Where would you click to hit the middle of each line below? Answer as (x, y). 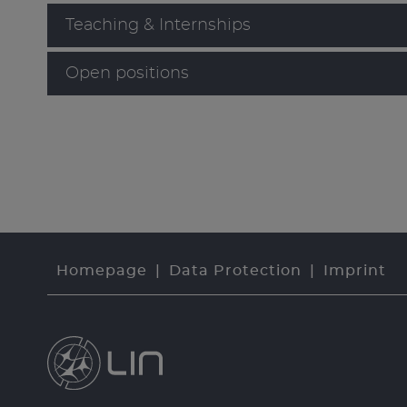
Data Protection (235, 271)
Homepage (101, 271)
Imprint (354, 271)
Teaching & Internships (158, 25)
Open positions (127, 74)
